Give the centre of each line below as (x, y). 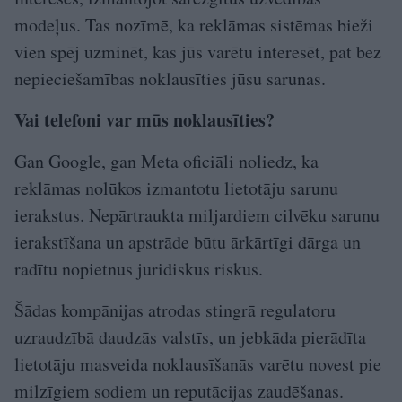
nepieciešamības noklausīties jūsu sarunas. (170, 78)
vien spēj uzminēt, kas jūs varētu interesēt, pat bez (198, 51)
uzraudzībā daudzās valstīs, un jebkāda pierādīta (190, 336)
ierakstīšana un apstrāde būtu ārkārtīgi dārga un (188, 241)
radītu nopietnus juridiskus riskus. (139, 268)
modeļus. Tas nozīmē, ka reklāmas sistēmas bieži (194, 24)
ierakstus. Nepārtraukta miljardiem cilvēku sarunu (197, 214)
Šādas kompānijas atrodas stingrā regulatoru (175, 310)
